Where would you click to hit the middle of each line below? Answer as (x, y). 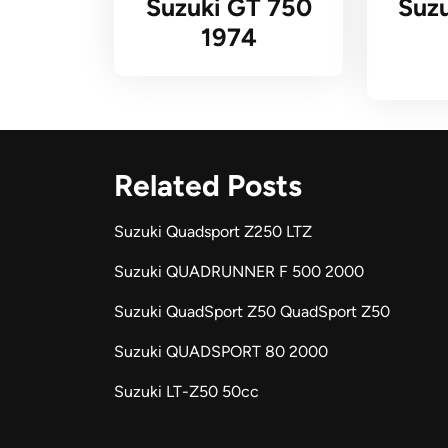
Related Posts (208, 186)
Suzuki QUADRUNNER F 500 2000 (239, 272)
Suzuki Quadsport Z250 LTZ (213, 232)
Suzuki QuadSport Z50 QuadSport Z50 (252, 312)
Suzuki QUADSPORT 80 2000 (221, 352)
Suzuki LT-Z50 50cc (186, 392)
